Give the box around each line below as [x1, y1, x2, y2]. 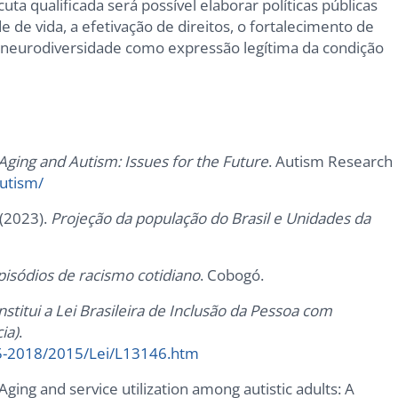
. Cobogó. [200, 265, 265, 286]
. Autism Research [268, 151, 394, 172]
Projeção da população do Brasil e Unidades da [51, 208, 371, 229]
